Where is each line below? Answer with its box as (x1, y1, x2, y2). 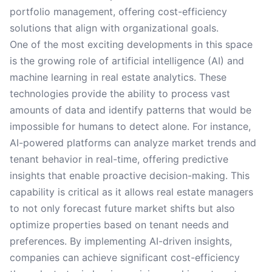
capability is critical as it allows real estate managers (10, 186, 253, 198)
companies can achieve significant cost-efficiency (10, 251, 240, 263)
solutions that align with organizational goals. (10, 22, 219, 34)
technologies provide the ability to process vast (10, 87, 230, 100)
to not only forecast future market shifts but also (10, 202, 235, 214)
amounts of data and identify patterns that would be (10, 104, 251, 116)
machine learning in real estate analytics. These (10, 71, 226, 83)
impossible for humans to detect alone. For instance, (10, 120, 251, 132)
